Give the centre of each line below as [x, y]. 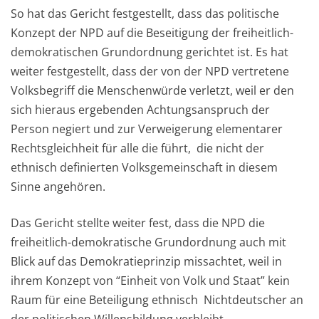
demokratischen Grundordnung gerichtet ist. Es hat [150, 52]
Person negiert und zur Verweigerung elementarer [147, 129]
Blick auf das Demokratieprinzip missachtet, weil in [146, 262]
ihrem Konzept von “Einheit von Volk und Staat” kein [150, 281]
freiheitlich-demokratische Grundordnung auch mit [148, 242]
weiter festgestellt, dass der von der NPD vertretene [150, 72]
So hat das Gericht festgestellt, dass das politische [145, 14]
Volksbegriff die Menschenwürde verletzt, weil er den [152, 91]
